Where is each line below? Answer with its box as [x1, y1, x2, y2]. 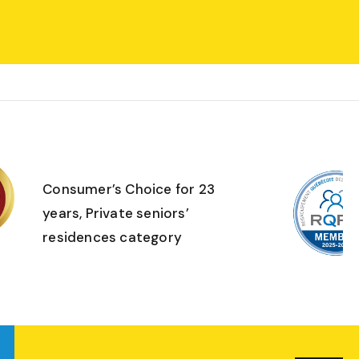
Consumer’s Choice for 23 [42, 179, 215, 198]
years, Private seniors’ [42, 204, 189, 222]
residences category [42, 228, 182, 246]
